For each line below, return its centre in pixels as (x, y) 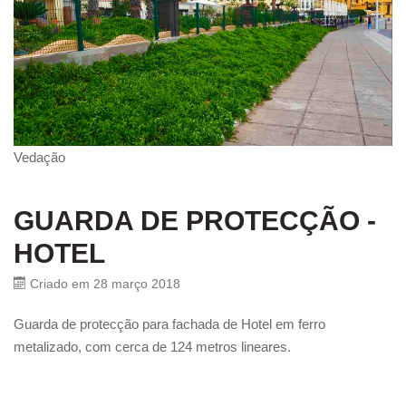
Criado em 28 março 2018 (105, 284)
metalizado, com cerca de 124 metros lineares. (152, 346)
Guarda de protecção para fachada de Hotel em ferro (169, 324)
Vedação (39, 157)
